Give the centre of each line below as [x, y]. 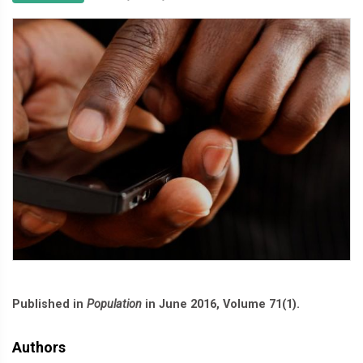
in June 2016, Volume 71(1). [221, 304]
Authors [39, 347]
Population [114, 304]
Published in [49, 304]
